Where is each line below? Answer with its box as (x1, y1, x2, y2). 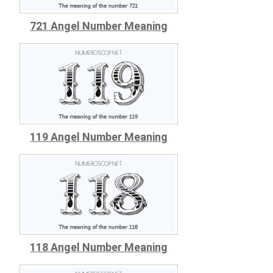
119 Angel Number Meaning (30, 130, 168, 143)
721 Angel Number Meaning (30, 19, 168, 33)
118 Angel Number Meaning (30, 241, 168, 254)
